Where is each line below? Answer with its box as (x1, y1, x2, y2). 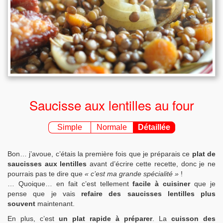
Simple (57, 123, 82, 132)
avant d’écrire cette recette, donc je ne (90, 160, 216, 168)
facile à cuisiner (132, 180, 191, 188)
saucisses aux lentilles (7, 160, 90, 168)
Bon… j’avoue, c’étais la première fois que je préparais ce (7, 150, 192, 158)
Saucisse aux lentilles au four (29, 96, 194, 114)
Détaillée (137, 123, 170, 132)
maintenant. (35, 200, 75, 208)
